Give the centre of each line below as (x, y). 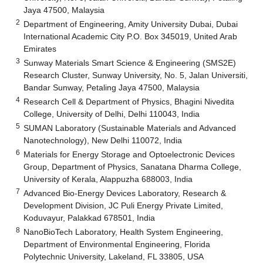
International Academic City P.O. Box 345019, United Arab (131, 36)
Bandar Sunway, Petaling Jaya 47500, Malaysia (112, 87)
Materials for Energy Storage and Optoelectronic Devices (129, 154)
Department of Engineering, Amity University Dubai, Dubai (131, 24)
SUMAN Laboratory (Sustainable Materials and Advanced (130, 128)
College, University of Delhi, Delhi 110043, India (112, 114)
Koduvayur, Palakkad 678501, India (90, 218)
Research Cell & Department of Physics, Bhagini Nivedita (129, 101)
